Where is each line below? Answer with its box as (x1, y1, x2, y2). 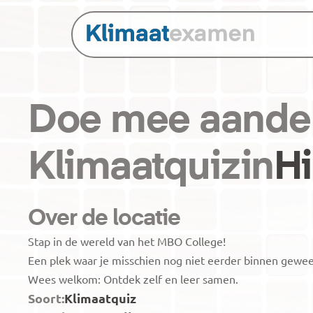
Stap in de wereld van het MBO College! (28, 234, 228, 248)
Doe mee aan (28, 101, 265, 140)
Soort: (28, 290, 64, 306)
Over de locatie (28, 208, 180, 230)
